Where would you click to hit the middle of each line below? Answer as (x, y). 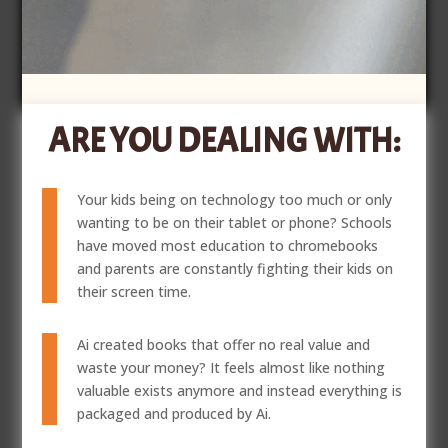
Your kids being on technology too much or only (235, 199)
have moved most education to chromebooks (228, 245)
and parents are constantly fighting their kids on (235, 268)
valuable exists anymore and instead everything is (240, 390)
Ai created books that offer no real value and (224, 344)
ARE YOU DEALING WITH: (224, 140)
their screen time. (134, 291)
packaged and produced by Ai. (174, 413)
